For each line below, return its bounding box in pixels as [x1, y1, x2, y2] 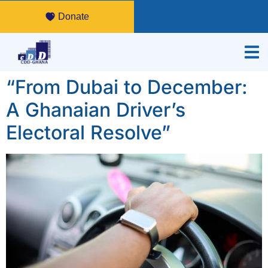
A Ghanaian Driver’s [6, 98, 185, 121]
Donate [57, 11, 89, 22]
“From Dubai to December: [6, 75, 248, 99]
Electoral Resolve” [6, 120, 170, 144]
